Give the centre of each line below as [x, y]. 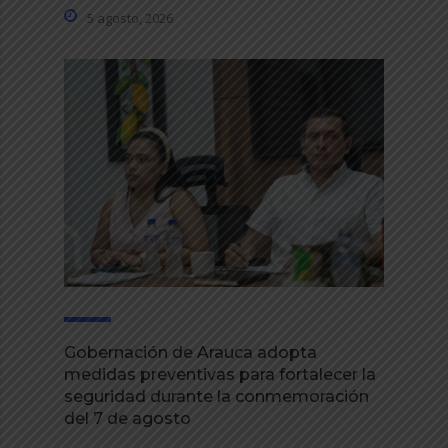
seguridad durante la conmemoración [216, 397]
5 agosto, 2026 [130, 17]
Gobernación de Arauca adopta [190, 353]
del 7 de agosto [127, 419]
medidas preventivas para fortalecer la [220, 375]
